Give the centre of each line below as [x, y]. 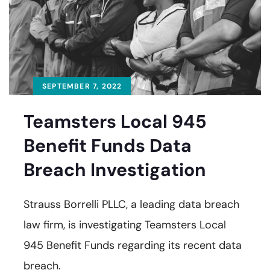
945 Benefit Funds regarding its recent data [133, 246]
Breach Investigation [115, 170]
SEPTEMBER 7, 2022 [82, 86]
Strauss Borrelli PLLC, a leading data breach [131, 205]
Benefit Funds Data [108, 146]
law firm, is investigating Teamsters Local [125, 225]
